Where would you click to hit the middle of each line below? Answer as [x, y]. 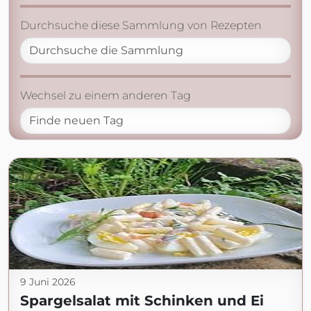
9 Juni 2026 [48, 282]
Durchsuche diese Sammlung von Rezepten [141, 26]
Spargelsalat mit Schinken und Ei [142, 301]
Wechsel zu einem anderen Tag [106, 96]
